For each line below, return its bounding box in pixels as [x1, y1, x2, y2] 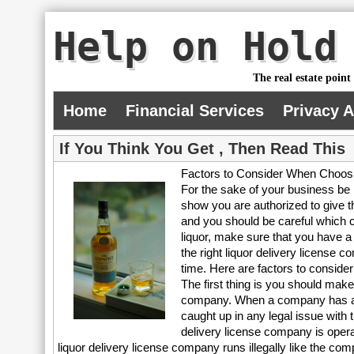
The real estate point [253, 72, 352, 84]
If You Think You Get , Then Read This [59, 140, 346, 157]
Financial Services [126, 102, 265, 119]
